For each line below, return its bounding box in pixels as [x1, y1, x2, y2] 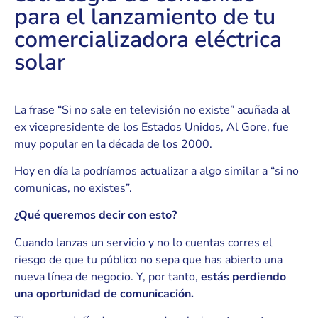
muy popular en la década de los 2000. [14, 136, 212, 152]
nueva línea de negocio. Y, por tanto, [14, 268, 201, 285]
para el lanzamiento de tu [14, 1, 275, 33]
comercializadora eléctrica [14, 24, 282, 55]
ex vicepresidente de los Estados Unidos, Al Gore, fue [14, 119, 289, 135]
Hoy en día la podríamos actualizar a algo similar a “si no [14, 163, 299, 180]
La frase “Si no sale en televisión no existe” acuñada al [14, 102, 290, 118]
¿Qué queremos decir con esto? [14, 207, 177, 224]
